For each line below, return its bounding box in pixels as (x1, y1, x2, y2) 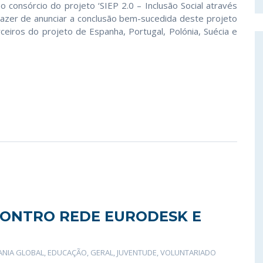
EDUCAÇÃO (48, 247, 87, 258)
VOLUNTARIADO (160, 247, 216, 258)
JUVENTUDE (117, 247, 157, 258)
